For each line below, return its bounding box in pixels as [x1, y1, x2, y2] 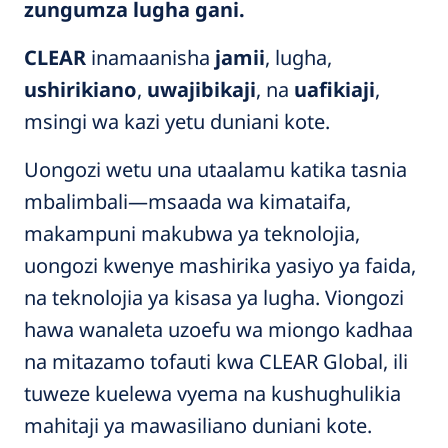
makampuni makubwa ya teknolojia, [24, 220, 360, 247]
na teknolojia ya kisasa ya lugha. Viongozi [24, 284, 404, 311]
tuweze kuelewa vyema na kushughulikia [24, 380, 401, 407]
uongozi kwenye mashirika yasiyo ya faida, [24, 252, 416, 279]
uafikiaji [294, 76, 375, 103]
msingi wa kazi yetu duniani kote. [24, 108, 330, 135]
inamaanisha [86, 44, 215, 71]
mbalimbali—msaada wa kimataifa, [24, 188, 351, 215]
